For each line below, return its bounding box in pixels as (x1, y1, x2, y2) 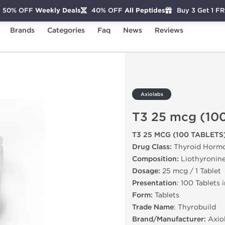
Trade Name (132, 203, 174, 211)
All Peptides (122, 6, 165, 15)
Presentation (132, 179, 177, 187)
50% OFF (2, 6, 33, 15)
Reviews (155, 26, 183, 35)
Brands (10, 26, 35, 35)
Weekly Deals (33, 6, 81, 15)
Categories (47, 26, 85, 35)
